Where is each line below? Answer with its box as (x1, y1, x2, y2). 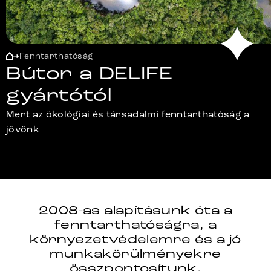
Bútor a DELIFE (6, 62, 173, 85)
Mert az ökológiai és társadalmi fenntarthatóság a (6, 108, 250, 120)
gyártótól (6, 83, 112, 106)
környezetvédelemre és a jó (30, 232, 241, 247)
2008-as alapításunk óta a (39, 203, 232, 218)
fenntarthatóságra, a (54, 217, 217, 232)
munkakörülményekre (50, 246, 221, 261)
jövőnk (6, 123, 39, 135)
